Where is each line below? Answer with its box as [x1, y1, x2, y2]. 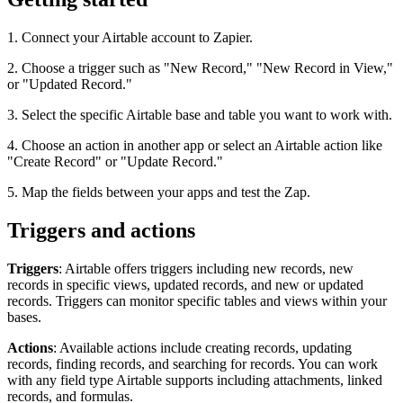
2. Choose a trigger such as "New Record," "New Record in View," [7, 60, 393, 76]
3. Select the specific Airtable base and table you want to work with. [7, 107, 392, 123]
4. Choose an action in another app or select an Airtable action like [7, 138, 382, 154]
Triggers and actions [7, 218, 195, 242]
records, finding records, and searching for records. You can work [7, 355, 378, 372]
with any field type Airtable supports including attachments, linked [7, 372, 382, 388]
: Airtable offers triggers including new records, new [58, 260, 354, 276]
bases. [7, 309, 41, 325]
